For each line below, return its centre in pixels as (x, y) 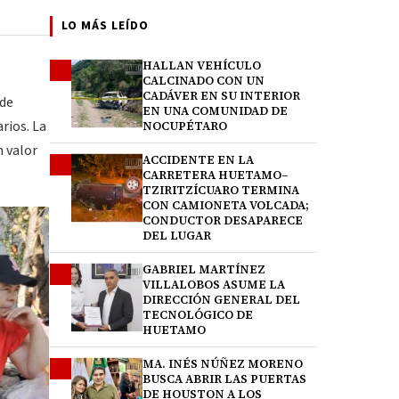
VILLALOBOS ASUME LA (214, 285)
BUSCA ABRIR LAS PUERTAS (224, 379)
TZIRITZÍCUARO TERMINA (221, 190)
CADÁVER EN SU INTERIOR (221, 96)
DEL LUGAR (177, 236)
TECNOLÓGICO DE (198, 315)
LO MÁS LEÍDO (105, 26)
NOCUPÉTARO (185, 126)
